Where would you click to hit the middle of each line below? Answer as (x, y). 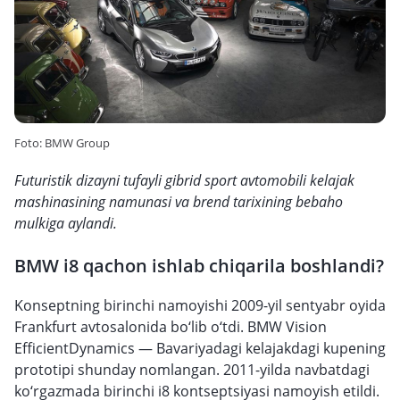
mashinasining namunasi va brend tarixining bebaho (179, 202)
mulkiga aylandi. (66, 223)
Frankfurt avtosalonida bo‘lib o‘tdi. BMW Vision (171, 327)
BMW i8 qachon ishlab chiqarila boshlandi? (199, 266)
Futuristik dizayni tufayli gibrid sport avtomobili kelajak (184, 180)
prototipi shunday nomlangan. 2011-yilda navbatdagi (192, 370)
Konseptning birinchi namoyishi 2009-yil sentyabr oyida (200, 305)
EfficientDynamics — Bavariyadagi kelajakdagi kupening (200, 348)
